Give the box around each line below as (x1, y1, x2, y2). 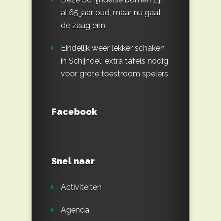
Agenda (61, 205, 89, 215)
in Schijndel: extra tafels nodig (61, 56, 168, 66)
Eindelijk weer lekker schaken (61, 43, 165, 53)
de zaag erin (61, 21, 105, 31)
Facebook (51, 107, 97, 117)
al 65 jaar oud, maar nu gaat (61, 8, 161, 18)
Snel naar (51, 156, 95, 167)
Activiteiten (61, 183, 102, 192)
